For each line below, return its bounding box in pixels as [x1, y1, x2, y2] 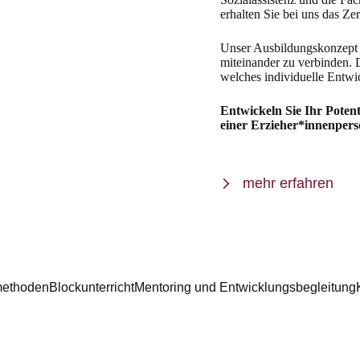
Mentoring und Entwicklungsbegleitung [133, 280, 356, 294]
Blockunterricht [48, 280, 134, 294]
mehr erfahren [243, 175, 333, 192]
